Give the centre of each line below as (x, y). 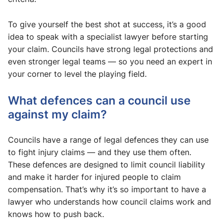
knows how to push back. (56, 214)
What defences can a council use (99, 100)
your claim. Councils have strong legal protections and (111, 49)
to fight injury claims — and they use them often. (100, 152)
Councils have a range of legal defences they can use (108, 140)
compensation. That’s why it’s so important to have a (107, 190)
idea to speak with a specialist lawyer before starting (108, 37)
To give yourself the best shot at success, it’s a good (107, 25)
